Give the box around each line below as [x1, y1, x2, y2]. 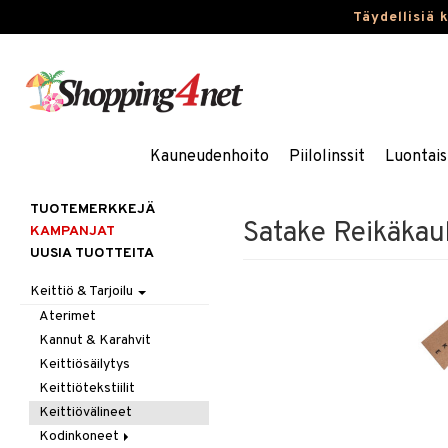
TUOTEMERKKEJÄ [30, 201, 155, 218]
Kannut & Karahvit [39, 332, 152, 349]
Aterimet [39, 308, 97, 325]
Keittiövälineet [39, 404, 133, 421]
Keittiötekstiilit [39, 380, 136, 397]
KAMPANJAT [30, 223, 115, 240]
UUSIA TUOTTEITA [30, 245, 154, 262]
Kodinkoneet [39, 428, 123, 445]
